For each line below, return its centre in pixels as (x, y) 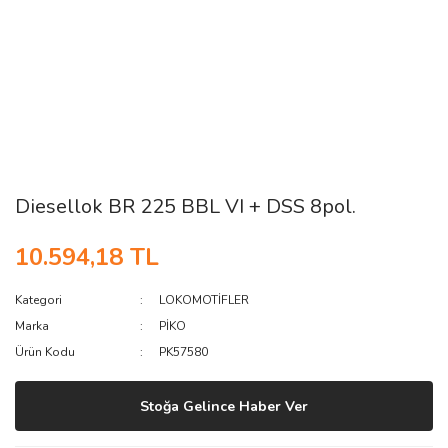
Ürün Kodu (45, 352)
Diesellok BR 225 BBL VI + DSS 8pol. (185, 206)
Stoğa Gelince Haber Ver (224, 406)
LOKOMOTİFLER (204, 300)
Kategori (38, 300)
